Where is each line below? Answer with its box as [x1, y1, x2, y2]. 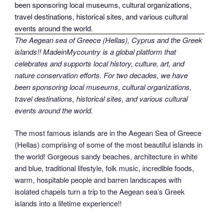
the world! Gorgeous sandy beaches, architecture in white [15, 151, 197, 162]
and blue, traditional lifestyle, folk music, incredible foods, [15, 163, 194, 174]
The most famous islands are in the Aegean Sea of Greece [15, 128, 201, 138]
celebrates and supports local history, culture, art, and [15, 58, 184, 68]
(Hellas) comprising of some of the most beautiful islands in [15, 139, 202, 150]
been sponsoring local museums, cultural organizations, [15, 81, 192, 92]
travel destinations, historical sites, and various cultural [15, 93, 188, 104]
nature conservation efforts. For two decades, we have [15, 69, 188, 80]
